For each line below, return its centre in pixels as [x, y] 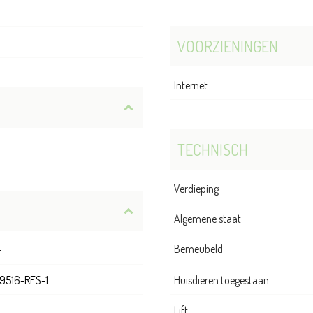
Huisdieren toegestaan [221, 281]
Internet [191, 86]
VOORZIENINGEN [228, 46]
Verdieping [196, 189]
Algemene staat [208, 219]
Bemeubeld [198, 249]
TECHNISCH [213, 150]
